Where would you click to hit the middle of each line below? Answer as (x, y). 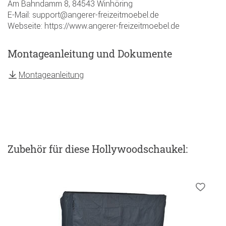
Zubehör (28, 149)
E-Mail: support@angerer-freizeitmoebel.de (83, 15)
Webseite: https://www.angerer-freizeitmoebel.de (94, 26)
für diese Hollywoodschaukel (117, 149)
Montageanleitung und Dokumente (90, 54)
